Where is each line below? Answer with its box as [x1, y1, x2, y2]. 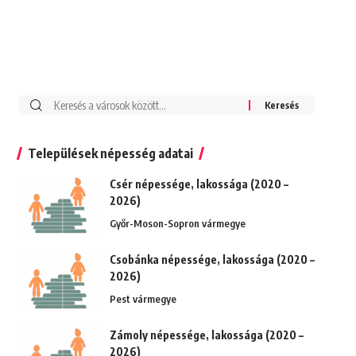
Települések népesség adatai [27, 145, 193, 162]
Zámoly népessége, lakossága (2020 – [109, 328, 304, 342]
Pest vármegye [109, 292, 176, 306]
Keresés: [41, 97, 90, 114]
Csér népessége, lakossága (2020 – [109, 177, 288, 192]
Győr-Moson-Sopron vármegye [109, 217, 246, 230]
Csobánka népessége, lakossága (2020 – [109, 253, 315, 267]
